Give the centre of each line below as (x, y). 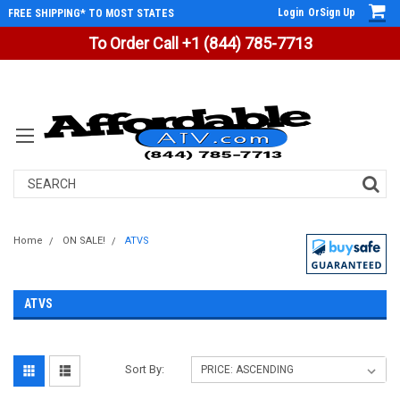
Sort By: (145, 369)
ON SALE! (84, 241)
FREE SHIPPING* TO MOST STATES (91, 13)
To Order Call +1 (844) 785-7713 (200, 43)
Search (33, 179)
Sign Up (337, 12)
